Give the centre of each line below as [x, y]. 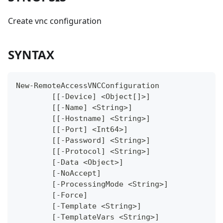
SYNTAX [31, 55]
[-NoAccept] [76, 173]
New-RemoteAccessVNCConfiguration [88, 86]
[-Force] [70, 195]
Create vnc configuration [55, 21]
